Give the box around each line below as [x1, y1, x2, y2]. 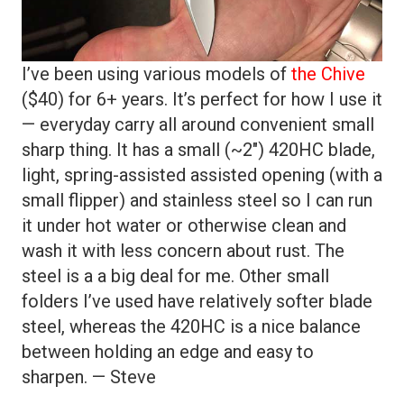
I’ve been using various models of [22, 63, 291, 85]
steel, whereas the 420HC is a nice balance [22, 316, 361, 337]
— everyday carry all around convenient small [22, 114, 374, 135]
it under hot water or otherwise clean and [22, 215, 346, 236]
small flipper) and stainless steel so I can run [22, 189, 372, 211]
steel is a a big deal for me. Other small [22, 265, 329, 287]
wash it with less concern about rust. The [22, 240, 344, 262]
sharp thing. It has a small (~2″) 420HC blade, [22, 139, 375, 161]
